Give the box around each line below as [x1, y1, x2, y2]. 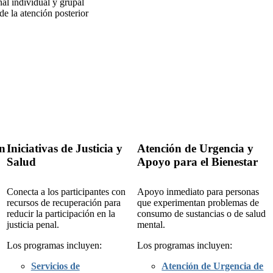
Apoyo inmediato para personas [137, 186, 260, 197]
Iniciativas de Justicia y [6, 141, 122, 155]
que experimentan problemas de [137, 197, 260, 208]
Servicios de [30, 260, 80, 271]
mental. [137, 219, 166, 230]
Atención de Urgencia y [137, 141, 254, 155]
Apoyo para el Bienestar [137, 155, 258, 168]
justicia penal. [6, 219, 59, 230]
